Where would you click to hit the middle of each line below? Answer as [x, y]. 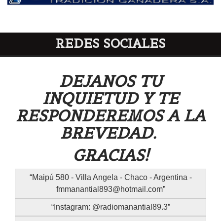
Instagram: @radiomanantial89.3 [110, 207]
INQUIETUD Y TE [110, 99]
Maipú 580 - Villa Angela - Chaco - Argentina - [112, 178]
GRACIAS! [110, 155]
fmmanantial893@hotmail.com [109, 189]
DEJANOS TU [110, 81]
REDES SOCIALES [110, 44]
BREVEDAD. [110, 133]
